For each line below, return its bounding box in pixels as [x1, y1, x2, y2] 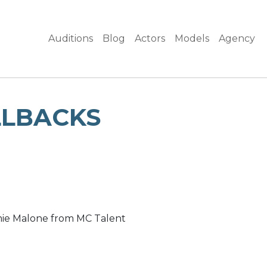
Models [175, 32, 209, 44]
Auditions [48, 32, 93, 44]
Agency [219, 32, 255, 44]
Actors [135, 32, 165, 44]
